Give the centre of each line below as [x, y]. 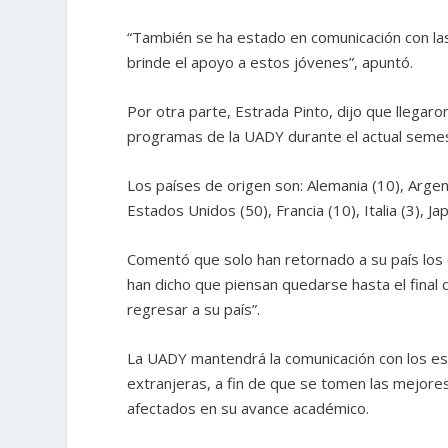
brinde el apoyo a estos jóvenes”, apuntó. [270, 61]
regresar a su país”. [194, 308]
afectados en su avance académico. [248, 407]
